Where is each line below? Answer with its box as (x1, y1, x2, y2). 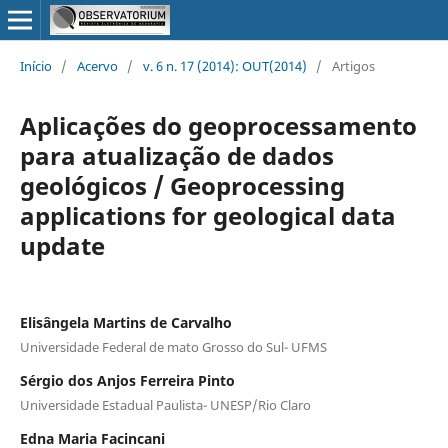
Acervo (76, 56, 118, 75)
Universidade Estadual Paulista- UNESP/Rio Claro (19, 395, 311, 414)
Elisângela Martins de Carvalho (19, 312, 232, 332)
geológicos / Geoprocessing (19, 168, 345, 202)
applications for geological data (19, 198, 396, 232)
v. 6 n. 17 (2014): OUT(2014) (142, 56, 307, 75)
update (19, 228, 105, 262)
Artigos (331, 56, 375, 75)
